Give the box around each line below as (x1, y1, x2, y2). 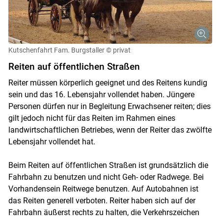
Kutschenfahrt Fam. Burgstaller (8, 46, 105, 55)
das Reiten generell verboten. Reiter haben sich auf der (8, 196, 195, 206)
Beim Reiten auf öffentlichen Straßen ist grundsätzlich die (8, 161, 208, 170)
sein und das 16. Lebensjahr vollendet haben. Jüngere (8, 90, 194, 100)
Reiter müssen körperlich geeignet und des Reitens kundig (8, 78, 207, 88)
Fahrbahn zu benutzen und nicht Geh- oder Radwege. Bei (8, 172, 204, 182)
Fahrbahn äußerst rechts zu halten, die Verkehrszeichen (8, 208, 199, 218)
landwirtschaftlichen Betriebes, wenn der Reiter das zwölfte (8, 125, 212, 135)
